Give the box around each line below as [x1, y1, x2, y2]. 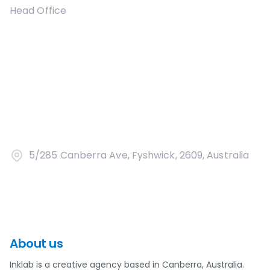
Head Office [10, 4, 66, 17]
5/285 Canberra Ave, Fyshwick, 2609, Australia [29, 148, 250, 162]
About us [10, 235, 63, 252]
